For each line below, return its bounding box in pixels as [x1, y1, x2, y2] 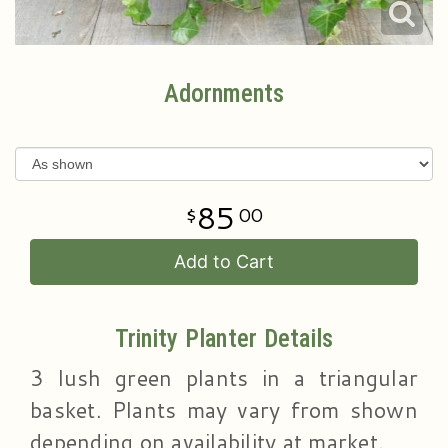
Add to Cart [174, 251, 274, 272]
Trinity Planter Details [114, 324, 334, 353]
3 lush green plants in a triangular [30, 362, 418, 393]
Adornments [164, 79, 284, 108]
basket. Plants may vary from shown [30, 394, 418, 425]
